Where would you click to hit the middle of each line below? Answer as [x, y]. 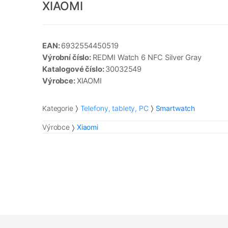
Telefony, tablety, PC [114, 108]
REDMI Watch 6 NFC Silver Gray [147, 58]
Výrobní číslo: [67, 58]
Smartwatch [175, 108]
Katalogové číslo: [74, 69]
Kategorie [58, 108]
